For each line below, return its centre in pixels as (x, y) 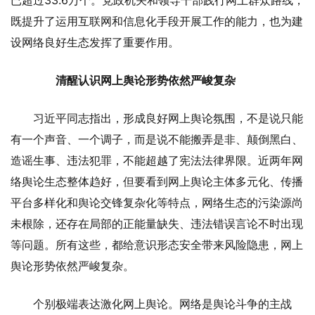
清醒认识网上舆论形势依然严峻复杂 (134, 80)
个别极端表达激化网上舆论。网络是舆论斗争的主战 (162, 303)
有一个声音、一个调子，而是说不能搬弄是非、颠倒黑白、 (157, 139)
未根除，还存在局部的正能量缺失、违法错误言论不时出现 (157, 223)
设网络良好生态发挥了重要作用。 (95, 42)
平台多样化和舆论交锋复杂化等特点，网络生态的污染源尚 (157, 202)
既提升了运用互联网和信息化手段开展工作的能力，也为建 (157, 21)
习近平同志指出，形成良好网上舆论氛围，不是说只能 (168, 118)
